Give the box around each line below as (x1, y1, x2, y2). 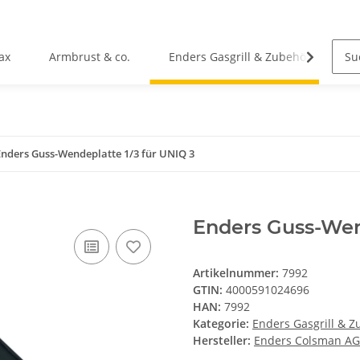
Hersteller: (193, 333, 251, 349)
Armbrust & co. (49, 49, 131, 65)
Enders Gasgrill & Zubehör (169, 49, 312, 65)
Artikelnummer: (193, 265, 282, 281)
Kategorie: (193, 316, 252, 332)
